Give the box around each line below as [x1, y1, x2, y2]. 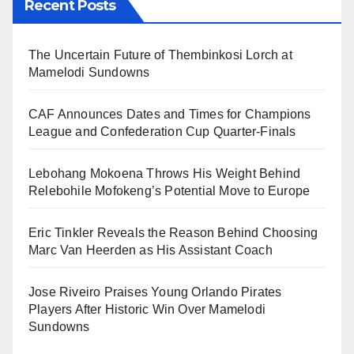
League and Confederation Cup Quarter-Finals [28, 125, 296, 139]
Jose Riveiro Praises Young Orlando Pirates [28, 285, 282, 299]
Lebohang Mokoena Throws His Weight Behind [28, 167, 301, 181]
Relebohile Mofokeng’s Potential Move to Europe [28, 184, 311, 198]
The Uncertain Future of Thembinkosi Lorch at [28, 48, 292, 62]
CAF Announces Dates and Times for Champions [28, 107, 311, 122]
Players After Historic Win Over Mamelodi [28, 303, 265, 317]
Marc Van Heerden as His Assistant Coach [28, 243, 273, 258]
